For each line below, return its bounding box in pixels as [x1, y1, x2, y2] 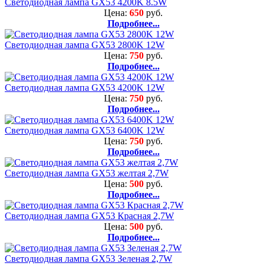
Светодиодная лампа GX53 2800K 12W [5, 39, 164, 50]
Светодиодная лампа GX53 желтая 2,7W [5, 167, 169, 178]
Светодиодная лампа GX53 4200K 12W [5, 82, 164, 93]
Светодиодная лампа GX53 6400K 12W [5, 125, 164, 135]
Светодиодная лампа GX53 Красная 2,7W [5, 210, 174, 221]
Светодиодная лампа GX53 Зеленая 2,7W [5, 253, 172, 264]
